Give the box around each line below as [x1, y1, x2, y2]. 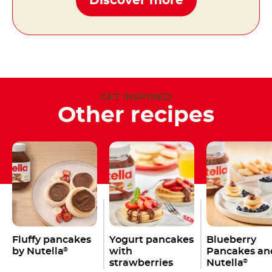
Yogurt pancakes [109, 234, 194, 245]
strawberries [109, 257, 173, 268]
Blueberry [206, 234, 256, 245]
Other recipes [58, 104, 214, 126]
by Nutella [12, 246, 64, 256]
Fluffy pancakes [12, 234, 91, 245]
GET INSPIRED [100, 92, 172, 102]
